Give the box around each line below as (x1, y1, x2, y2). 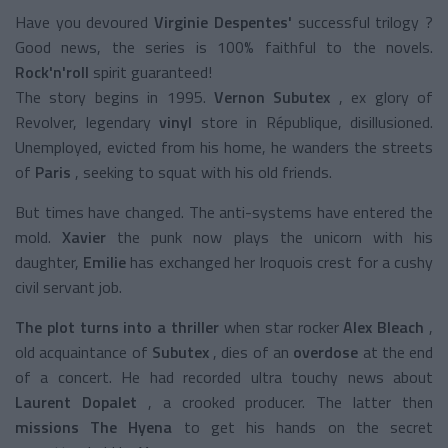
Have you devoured (15, 9, 149, 34)
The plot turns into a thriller (15, 314, 220, 339)
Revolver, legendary (15, 109, 151, 134)
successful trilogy (297, 9, 420, 34)
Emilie (83, 249, 127, 274)
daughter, (15, 249, 79, 274)
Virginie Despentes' (154, 9, 292, 34)
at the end (362, 339, 434, 364)
